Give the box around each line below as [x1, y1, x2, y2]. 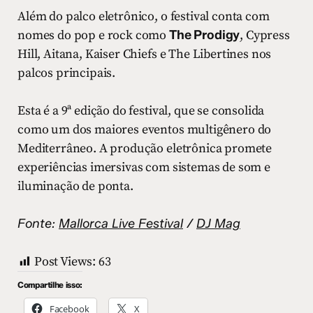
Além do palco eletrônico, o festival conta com [17, 8, 270, 24]
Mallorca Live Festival [59, 215, 183, 231]
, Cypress [240, 27, 290, 43]
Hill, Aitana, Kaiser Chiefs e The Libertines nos [17, 45, 272, 62]
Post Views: [34, 253, 96, 270]
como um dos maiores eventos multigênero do [17, 121, 272, 138]
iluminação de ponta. [17, 177, 133, 194]
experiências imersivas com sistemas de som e [17, 159, 270, 175]
